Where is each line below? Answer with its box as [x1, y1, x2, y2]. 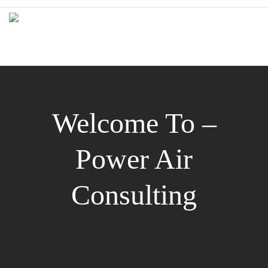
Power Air [75, 143, 193, 175]
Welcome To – [51, 107, 217, 139]
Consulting [71, 179, 197, 211]
